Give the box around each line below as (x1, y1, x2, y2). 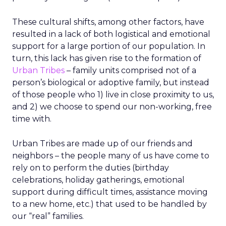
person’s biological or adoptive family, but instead (12, 78, 209, 87)
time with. (12, 114, 51, 124)
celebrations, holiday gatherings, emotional (12, 175, 185, 185)
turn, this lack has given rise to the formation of (12, 53, 201, 63)
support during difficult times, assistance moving (12, 187, 208, 197)
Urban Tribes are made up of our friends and (12, 139, 193, 148)
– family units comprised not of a (65, 66, 196, 75)
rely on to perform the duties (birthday (12, 163, 169, 173)
